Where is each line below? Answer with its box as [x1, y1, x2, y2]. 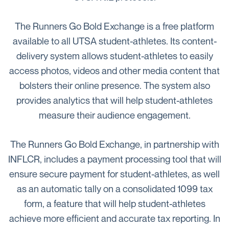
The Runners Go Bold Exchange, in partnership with [10, 139, 219, 150]
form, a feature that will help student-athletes [24, 198, 205, 209]
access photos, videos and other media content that [9, 65, 220, 76]
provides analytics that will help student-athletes [16, 95, 213, 106]
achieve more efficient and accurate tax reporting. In [9, 213, 220, 224]
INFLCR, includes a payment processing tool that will [8, 153, 221, 165]
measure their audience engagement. [38, 109, 191, 121]
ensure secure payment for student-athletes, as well [9, 168, 220, 179]
